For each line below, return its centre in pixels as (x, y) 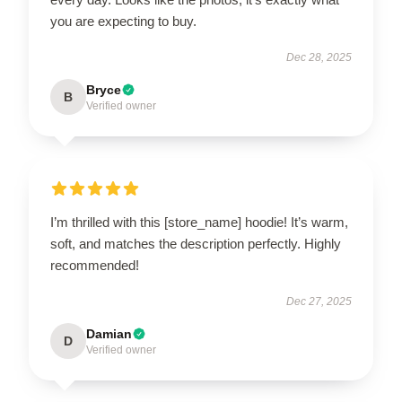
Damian (109, 333)
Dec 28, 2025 (319, 57)
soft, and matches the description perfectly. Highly (196, 243)
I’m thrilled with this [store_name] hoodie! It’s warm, (199, 222)
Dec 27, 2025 (319, 301)
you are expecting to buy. (123, 21)
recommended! (95, 265)
